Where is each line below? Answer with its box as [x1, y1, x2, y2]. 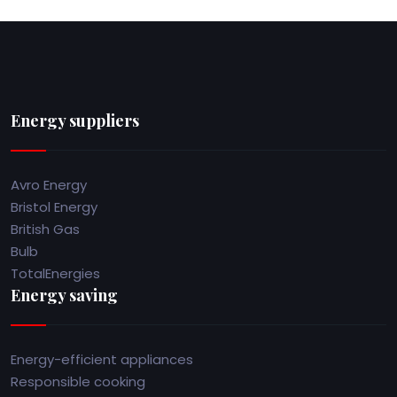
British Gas [11, 220, 80, 238]
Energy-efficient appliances [11, 350, 193, 369]
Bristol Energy [11, 198, 97, 216]
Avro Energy [11, 175, 87, 194]
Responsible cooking [11, 372, 145, 391]
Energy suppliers [11, 110, 139, 131]
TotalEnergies [11, 264, 100, 283]
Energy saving [11, 284, 118, 306]
